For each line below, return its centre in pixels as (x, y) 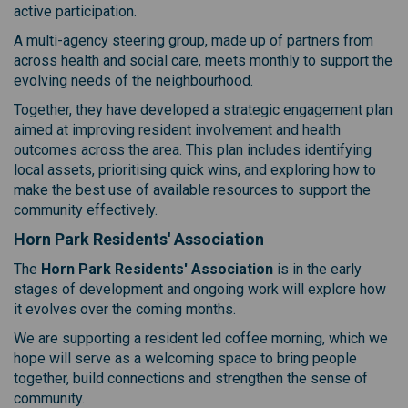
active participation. (75, 11)
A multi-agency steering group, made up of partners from (194, 40)
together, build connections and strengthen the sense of (191, 378)
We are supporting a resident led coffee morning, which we (201, 338)
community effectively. (86, 209)
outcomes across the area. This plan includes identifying (193, 149)
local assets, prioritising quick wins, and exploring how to (195, 169)
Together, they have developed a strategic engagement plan (203, 109)
